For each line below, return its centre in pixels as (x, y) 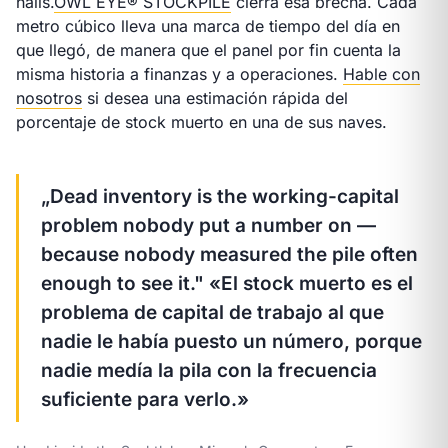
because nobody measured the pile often (229, 254)
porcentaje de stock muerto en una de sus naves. (201, 122)
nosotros (49, 98)
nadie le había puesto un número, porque (231, 341)
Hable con (381, 74)
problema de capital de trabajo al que (212, 312)
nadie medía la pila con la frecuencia (209, 370)
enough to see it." (125, 283)
